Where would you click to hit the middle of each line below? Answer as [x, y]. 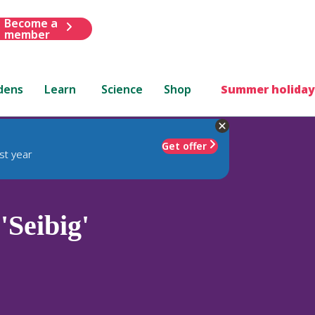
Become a [31, 23]
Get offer [184, 146]
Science [122, 89]
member [27, 34]
